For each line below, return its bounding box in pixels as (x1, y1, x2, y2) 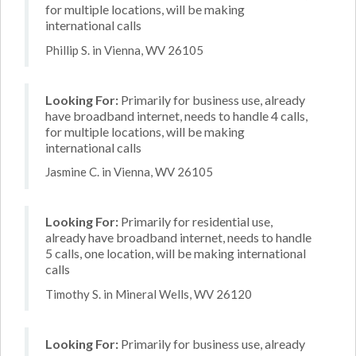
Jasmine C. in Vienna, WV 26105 (45, 164, 213, 179)
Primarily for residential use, (118, 214, 273, 229)
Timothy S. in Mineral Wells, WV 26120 (45, 286, 252, 301)
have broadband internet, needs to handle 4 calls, (45, 107, 308, 123)
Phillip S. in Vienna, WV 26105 (45, 42, 203, 57)
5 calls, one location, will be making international (45, 246, 306, 261)
